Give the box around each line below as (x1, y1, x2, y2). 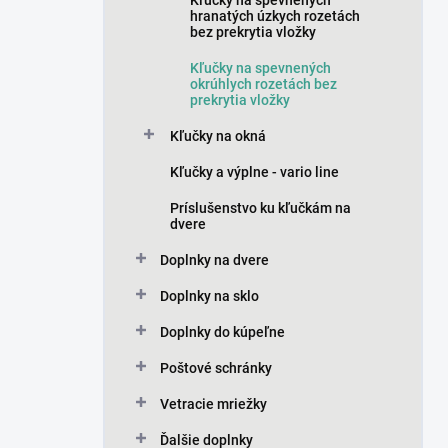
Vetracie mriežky (160, 396, 267, 412)
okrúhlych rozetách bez (190, 76, 337, 92)
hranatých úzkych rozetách (190, 8, 360, 24)
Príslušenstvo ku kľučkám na (170, 200, 351, 216)
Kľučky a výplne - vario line (170, 164, 339, 180)
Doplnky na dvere (160, 252, 269, 268)
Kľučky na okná (170, 128, 266, 144)
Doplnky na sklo (160, 288, 259, 304)
